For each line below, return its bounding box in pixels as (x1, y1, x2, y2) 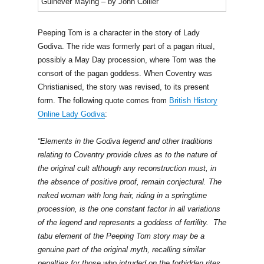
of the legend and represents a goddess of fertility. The (37, 217, 226, 227)
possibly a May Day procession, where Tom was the (37, 55, 216, 64)
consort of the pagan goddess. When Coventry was (37, 68, 212, 78)
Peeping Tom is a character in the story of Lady (37, 28, 200, 37)
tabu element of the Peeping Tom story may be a (37, 231, 204, 240)
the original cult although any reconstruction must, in (37, 163, 216, 173)
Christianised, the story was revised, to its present (37, 82, 209, 91)
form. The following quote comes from (37, 95, 169, 105)
